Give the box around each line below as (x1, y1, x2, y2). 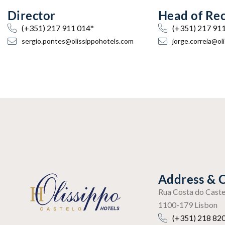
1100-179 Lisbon (158, 200, 217, 209)
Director (8, 8, 56, 23)
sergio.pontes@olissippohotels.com (21, 37, 134, 45)
